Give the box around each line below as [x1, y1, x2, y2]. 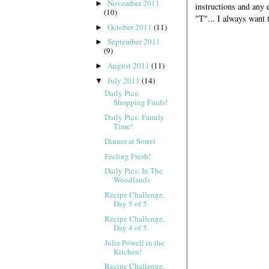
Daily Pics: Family [104, 112, 165, 123]
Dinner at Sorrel [104, 135, 156, 147]
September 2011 [107, 36, 160, 47]
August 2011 [107, 60, 151, 71]
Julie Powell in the [104, 237, 165, 248]
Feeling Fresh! [104, 150, 151, 162]
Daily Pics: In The [104, 165, 163, 177]
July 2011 [107, 74, 142, 86]
